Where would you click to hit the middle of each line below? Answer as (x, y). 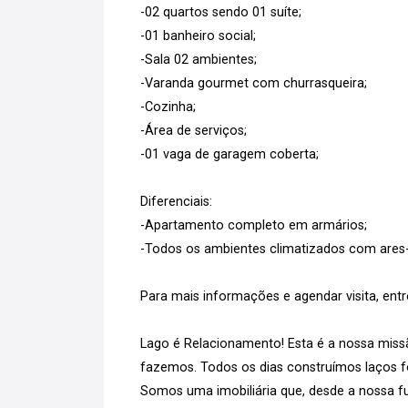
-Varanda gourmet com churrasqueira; (254, 83)
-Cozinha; (168, 107)
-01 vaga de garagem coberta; (229, 154)
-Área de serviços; (194, 131)
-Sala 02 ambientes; (199, 60)
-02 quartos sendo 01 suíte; (221, 12)
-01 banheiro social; (198, 36)
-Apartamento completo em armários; (254, 225)
